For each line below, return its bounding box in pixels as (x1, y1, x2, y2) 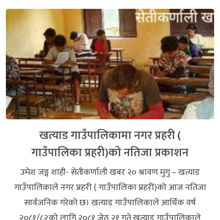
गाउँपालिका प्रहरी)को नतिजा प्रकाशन (31, 142, 189, 162)
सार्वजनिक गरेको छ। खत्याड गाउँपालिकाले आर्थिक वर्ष (24, 195, 196, 210)
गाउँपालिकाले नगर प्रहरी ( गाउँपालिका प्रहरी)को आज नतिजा (14, 180, 206, 195)
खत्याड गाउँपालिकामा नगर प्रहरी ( (39, 125, 181, 145)
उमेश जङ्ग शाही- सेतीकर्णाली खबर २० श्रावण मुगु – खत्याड (20, 165, 200, 180)
